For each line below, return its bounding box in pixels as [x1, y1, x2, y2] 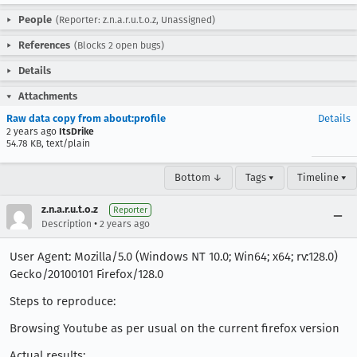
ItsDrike [59, 126, 94, 137]
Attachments [18, 90, 77, 102]
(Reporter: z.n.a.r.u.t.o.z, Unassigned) [56, 14, 215, 25]
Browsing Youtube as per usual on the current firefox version [10, 321, 339, 335]
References [18, 39, 70, 51]
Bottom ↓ [175, 171, 222, 183]
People [18, 14, 52, 25]
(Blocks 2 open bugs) [74, 40, 164, 51]
